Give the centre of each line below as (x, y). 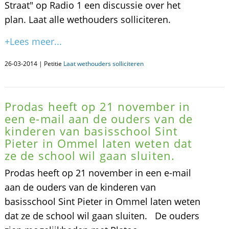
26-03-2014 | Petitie (34, 64)
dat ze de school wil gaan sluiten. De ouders (102, 216)
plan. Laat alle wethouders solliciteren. (87, 19)
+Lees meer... (33, 41)
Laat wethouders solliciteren (103, 64)
